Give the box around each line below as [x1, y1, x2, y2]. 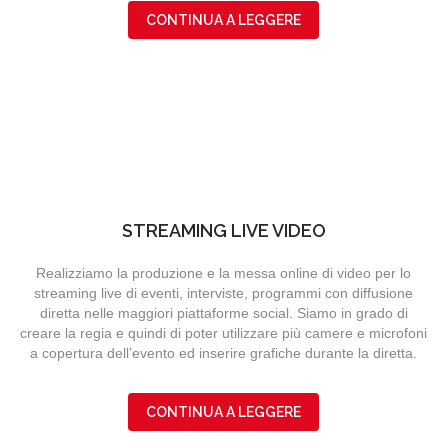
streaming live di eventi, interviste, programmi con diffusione [34, 285, 414, 302]
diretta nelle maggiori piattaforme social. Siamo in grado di [39, 305, 408, 322]
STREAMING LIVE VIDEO [121, 220, 326, 242]
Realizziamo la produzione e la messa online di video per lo [36, 265, 412, 282]
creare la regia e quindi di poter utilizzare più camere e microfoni [20, 325, 428, 342]
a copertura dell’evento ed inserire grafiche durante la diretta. [30, 345, 418, 362]
